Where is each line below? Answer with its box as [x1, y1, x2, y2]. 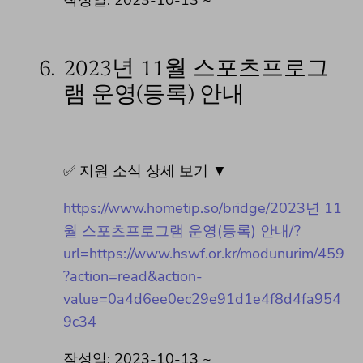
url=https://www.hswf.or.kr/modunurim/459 [63, 243, 344, 263]
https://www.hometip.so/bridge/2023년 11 [63, 198, 342, 218]
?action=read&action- [63, 266, 203, 286]
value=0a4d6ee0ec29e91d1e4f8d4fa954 [63, 288, 341, 309]
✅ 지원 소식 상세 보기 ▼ [63, 160, 227, 181]
